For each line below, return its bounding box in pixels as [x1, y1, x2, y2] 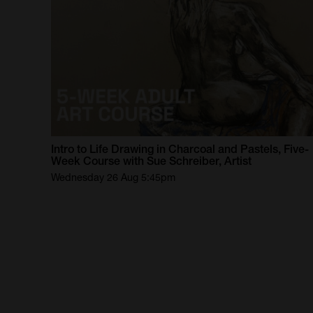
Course [83, 154, 121, 168]
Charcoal [168, 143, 216, 156]
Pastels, [240, 143, 282, 156]
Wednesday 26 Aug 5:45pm [51, 171, 176, 184]
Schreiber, [169, 154, 222, 168]
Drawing [111, 143, 154, 156]
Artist [224, 154, 252, 168]
